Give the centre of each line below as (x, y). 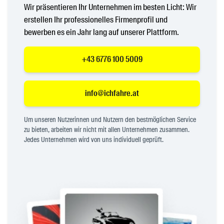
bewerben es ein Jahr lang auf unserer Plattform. (101, 32)
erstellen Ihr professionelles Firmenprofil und (96, 19)
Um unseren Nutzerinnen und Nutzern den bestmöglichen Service (110, 119)
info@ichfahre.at (112, 93)
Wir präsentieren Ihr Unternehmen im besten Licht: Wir (110, 7)
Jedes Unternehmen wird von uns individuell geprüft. (94, 139)
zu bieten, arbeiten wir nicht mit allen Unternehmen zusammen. (107, 129)
